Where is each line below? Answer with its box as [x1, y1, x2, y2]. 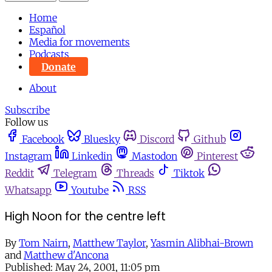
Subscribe [5, 104, 50, 117]
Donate [41, 60, 76, 73]
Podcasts [29, 48, 69, 61]
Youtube [71, 184, 109, 197]
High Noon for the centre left [5, 208, 166, 225]
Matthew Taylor [73, 236, 146, 249]
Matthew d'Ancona [24, 248, 109, 261]
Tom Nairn [19, 236, 68, 249]
